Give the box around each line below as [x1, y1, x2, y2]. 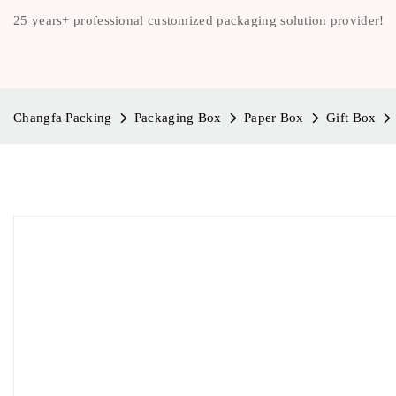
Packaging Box [133, 110, 222, 125]
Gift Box [326, 110, 377, 125]
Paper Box [244, 110, 304, 125]
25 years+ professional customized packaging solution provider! [13, 13, 385, 27]
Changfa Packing [13, 110, 112, 125]
